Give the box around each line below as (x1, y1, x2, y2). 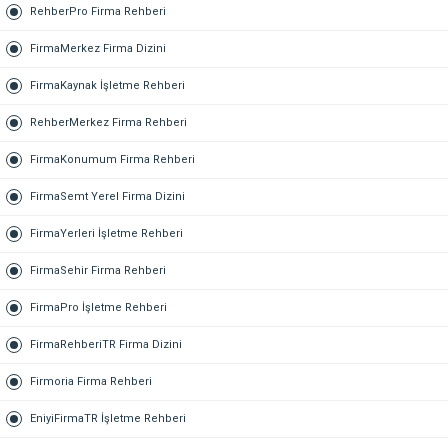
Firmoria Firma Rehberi (30, 374, 152, 388)
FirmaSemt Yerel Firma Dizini (30, 189, 185, 203)
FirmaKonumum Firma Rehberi (30, 152, 195, 166)
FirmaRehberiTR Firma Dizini (30, 337, 182, 351)
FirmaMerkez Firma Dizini (30, 41, 166, 55)
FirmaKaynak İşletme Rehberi (30, 78, 185, 92)
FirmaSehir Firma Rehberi (30, 263, 166, 277)
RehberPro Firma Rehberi (30, 4, 166, 18)
